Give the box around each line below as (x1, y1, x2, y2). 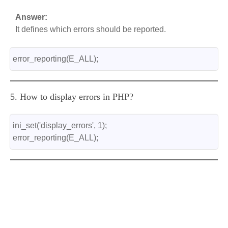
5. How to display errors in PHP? (10, 92, 133, 102)
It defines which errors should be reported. (15, 25, 166, 34)
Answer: (15, 13, 47, 21)
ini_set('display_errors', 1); (13, 121, 107, 130)
